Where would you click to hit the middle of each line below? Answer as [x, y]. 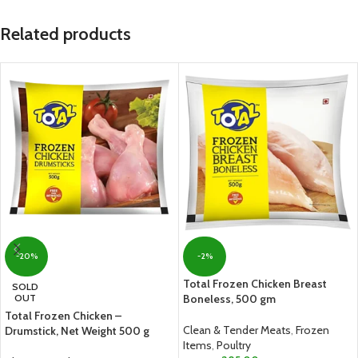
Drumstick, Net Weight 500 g [77, 331]
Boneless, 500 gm [229, 299]
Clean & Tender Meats [237, 330]
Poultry [234, 345]
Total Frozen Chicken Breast [255, 284]
